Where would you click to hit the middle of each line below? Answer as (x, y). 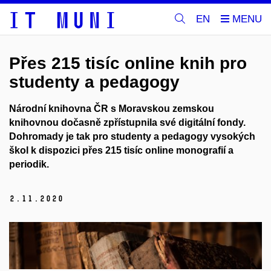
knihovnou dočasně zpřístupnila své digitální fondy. (127, 122)
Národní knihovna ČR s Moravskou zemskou (112, 108)
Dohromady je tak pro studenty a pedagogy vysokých (132, 136)
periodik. (29, 164)
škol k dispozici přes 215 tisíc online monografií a (121, 150)
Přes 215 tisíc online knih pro (128, 63)
